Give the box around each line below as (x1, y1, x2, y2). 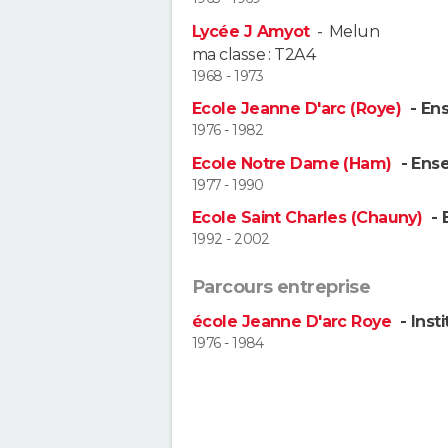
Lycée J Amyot (192, 21, 310, 41)
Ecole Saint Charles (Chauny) (192, 208, 427, 228)
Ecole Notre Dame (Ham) (192, 153, 397, 173)
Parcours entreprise (192, 276, 371, 299)
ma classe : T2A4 (192, 44, 316, 64)
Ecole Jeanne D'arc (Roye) (192, 99, 406, 119)
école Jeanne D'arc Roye (192, 312, 396, 332)
